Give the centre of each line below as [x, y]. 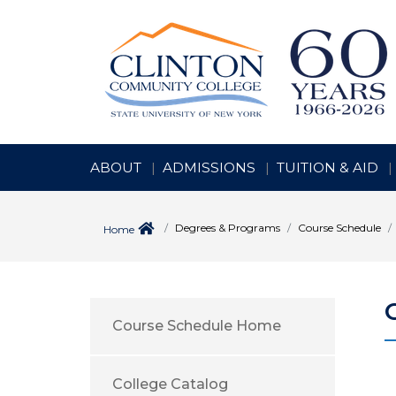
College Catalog [170, 384]
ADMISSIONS [209, 168]
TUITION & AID [327, 168]
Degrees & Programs [228, 228]
